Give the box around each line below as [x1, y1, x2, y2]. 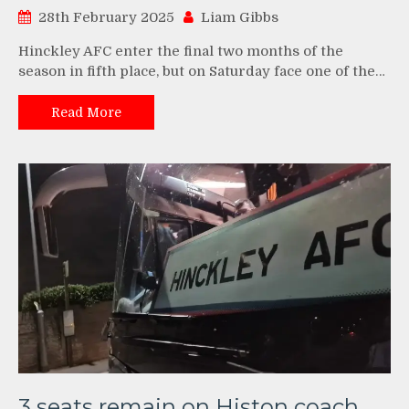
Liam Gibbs [201, 8, 278, 26]
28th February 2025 [38, 8, 174, 26]
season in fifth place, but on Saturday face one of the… [18, 62, 385, 79]
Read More [51, 104, 121, 120]
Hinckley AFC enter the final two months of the [18, 42, 343, 59]
